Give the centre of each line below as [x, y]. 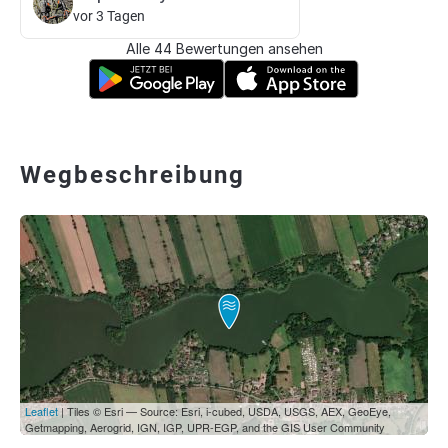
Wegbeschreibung [132, 175]
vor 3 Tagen [109, 16]
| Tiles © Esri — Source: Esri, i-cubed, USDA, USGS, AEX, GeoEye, [224, 411]
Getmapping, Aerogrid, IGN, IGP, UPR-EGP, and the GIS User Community [205, 427]
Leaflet [41, 411]
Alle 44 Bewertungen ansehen [224, 48]
